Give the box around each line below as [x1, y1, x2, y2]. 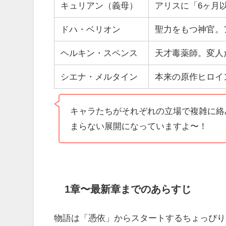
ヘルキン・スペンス [61, 48, 138, 58]
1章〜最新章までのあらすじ [64, 184, 191, 195]
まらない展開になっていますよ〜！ [70, 122, 207, 131]
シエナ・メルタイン [61, 72, 138, 81]
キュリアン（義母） [61, 1, 138, 10]
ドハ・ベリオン [61, 25, 121, 34]
